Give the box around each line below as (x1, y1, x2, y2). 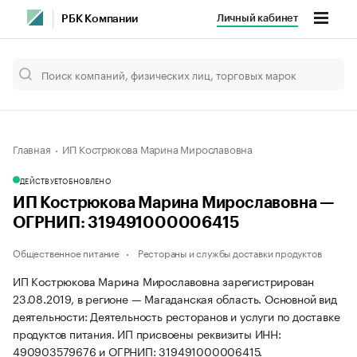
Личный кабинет (216, 13, 298, 23)
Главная (13, 140, 51, 156)
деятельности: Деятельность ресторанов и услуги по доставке (13, 307, 340, 324)
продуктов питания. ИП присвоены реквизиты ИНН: (13, 324, 281, 342)
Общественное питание (13, 245, 120, 260)
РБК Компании (61, 14, 138, 25)
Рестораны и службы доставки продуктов (137, 245, 322, 260)
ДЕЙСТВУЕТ (20, 175, 63, 186)
